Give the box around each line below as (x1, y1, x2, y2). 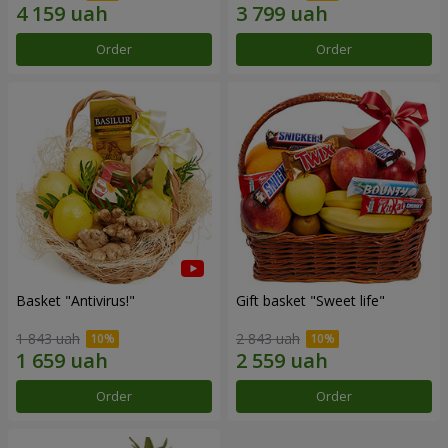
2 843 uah (236, 329, 300, 349)
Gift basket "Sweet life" (236, 290, 385, 310)
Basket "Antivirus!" (16, 290, 135, 310)
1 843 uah (16, 329, 80, 349)
